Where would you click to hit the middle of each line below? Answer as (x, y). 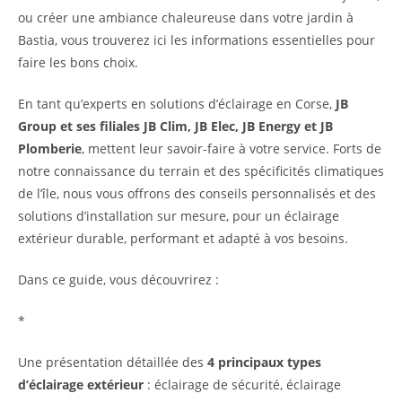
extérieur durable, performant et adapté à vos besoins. (183, 239)
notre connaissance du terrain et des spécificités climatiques (201, 171)
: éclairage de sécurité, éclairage (242, 385)
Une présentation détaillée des (113, 363)
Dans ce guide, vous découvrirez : (118, 280)
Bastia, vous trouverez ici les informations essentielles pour (197, 40)
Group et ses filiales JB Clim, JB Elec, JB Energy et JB (175, 127)
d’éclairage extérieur (81, 385)
